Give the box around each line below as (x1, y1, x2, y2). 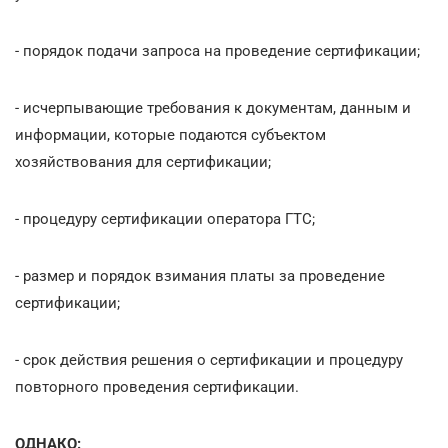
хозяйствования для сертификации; (15, 152, 271, 171)
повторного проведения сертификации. (15, 377, 299, 396)
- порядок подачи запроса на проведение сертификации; (15, 41, 420, 60)
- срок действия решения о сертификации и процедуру (15, 350, 403, 369)
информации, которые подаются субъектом (15, 125, 326, 144)
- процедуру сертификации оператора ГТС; (15, 209, 315, 228)
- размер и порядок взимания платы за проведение (15, 266, 385, 285)
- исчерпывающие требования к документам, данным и (15, 98, 411, 117)
